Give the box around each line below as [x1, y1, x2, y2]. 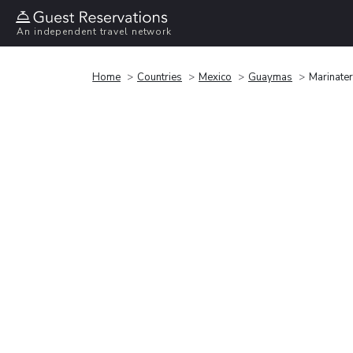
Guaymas [248, 69, 292, 84]
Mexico [199, 69, 232, 84]
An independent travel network [17, 25, 173, 39]
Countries [137, 69, 182, 84]
